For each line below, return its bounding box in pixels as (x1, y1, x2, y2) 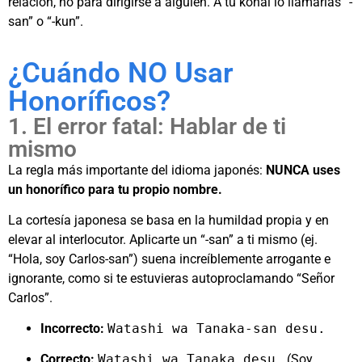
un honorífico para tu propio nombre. (8, 182, 222, 198)
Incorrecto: (40, 321, 104, 337)
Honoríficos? (8, 85, 170, 119)
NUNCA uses (266, 162, 340, 179)
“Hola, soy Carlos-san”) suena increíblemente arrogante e (8, 251, 330, 267)
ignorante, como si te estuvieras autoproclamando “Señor (8, 271, 335, 287)
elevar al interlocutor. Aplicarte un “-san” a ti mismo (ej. (8, 232, 318, 248)
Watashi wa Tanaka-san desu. (107, 321, 326, 337)
